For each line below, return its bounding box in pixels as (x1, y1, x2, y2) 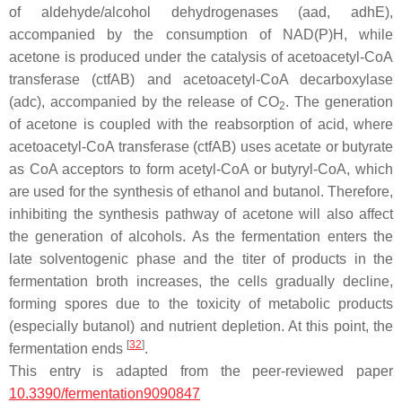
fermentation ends (9, 341, 127, 357)
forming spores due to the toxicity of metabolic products (9, 296, 393, 312)
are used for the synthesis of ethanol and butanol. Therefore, (9, 184, 393, 200)
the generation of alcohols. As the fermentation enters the (9, 229, 393, 245)
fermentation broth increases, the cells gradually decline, (9, 274, 393, 290)
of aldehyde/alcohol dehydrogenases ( (9, 4, 303, 21)
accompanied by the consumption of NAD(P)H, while (9, 27, 393, 43)
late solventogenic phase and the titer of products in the (9, 251, 393, 267)
